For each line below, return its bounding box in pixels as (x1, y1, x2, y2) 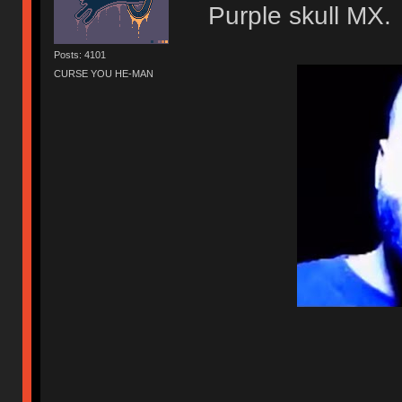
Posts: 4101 (54, 48, 107, 60)
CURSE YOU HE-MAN (54, 67, 154, 79)
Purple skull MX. (207, 2, 391, 31)
